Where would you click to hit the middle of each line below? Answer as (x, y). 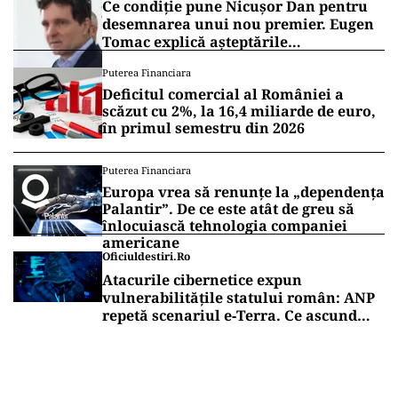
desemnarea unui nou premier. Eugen (238, 24)
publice (129, 369)
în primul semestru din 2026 (203, 128)
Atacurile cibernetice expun (202, 280)
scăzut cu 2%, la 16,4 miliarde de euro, (239, 111)
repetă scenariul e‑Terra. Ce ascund (230, 316)
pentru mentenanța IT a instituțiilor (232, 351)
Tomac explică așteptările (195, 42)
